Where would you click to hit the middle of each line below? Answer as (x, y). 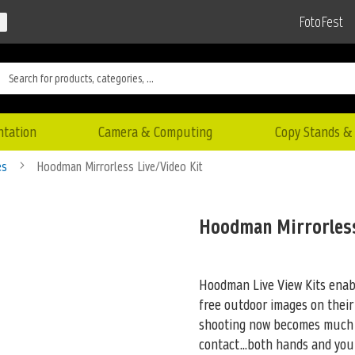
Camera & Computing (156, 132)
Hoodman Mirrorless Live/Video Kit (119, 166)
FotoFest (321, 22)
